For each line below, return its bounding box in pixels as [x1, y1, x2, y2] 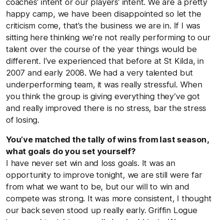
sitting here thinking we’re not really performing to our [6, 32, 211, 42]
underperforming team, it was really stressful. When [6, 79, 202, 89]
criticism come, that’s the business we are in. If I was [6, 20, 200, 30]
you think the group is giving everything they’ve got [6, 91, 200, 101]
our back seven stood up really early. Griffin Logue [6, 205, 197, 215]
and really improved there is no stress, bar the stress [6, 103, 207, 113]
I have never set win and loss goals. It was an [6, 158, 175, 168]
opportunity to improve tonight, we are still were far [6, 169, 202, 180]
